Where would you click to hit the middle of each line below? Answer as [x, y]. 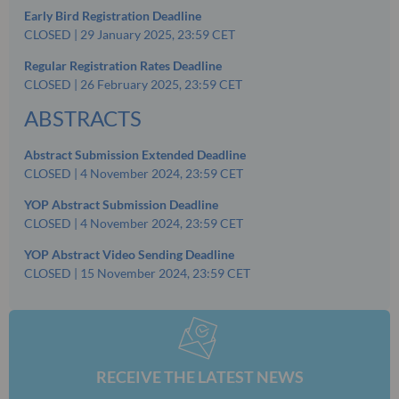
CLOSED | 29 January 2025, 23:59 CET [130, 35]
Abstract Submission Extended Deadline [135, 155]
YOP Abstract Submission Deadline [121, 205]
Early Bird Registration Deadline [113, 16]
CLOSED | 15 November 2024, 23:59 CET [137, 273]
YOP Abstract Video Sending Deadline [129, 255]
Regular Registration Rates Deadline [123, 66]
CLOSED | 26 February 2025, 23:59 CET [133, 85]
